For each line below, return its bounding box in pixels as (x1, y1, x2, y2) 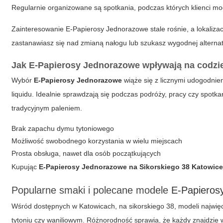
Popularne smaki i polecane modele (11, 185, 172, 196)
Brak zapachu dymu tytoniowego (11, 124, 114, 132)
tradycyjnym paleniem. (11, 104, 83, 112)
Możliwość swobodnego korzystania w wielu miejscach (11, 137, 183, 145)
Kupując (11, 163, 39, 171)
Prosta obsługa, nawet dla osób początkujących (11, 149, 161, 157)
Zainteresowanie (11, 25, 66, 33)
